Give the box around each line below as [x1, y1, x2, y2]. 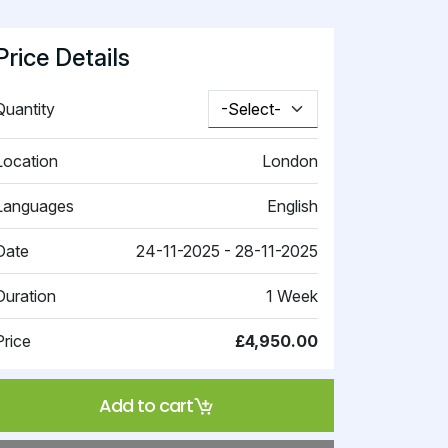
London [262, 151, 318, 171]
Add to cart [98, 393, 193, 418]
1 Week [266, 286, 318, 306]
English [267, 196, 318, 216]
